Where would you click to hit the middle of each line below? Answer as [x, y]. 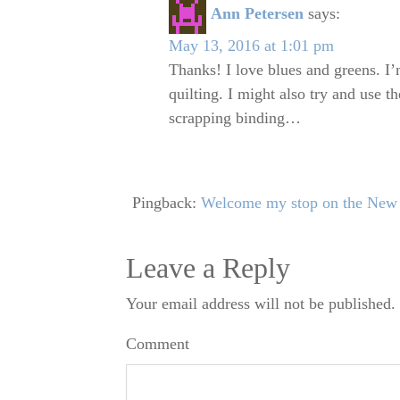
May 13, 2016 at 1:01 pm [251, 45]
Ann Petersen [257, 13]
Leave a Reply [208, 269]
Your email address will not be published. [260, 304]
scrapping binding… [234, 117]
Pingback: [166, 202]
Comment [157, 344]
